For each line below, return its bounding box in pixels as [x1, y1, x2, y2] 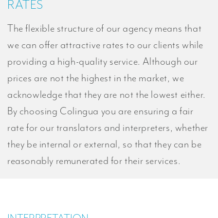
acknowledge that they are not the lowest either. [7, 88, 206, 101]
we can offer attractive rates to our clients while [7, 38, 204, 51]
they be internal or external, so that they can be [7, 137, 202, 150]
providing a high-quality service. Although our [7, 54, 198, 68]
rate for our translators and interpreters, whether [7, 121, 209, 134]
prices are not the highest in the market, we [7, 71, 184, 84]
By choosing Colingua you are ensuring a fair [7, 104, 194, 117]
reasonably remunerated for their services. [7, 154, 181, 167]
